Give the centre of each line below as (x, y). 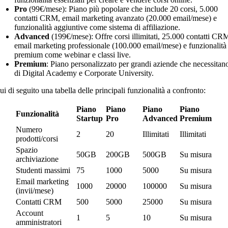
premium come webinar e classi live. (73, 54)
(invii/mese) (35, 190)
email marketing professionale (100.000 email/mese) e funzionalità (120, 45)
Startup (90, 118)
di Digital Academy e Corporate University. (84, 73)
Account (30, 213)
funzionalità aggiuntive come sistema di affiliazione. (97, 27)
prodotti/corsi (37, 138)
